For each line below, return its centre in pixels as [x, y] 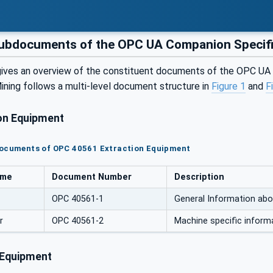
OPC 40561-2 [78, 221]
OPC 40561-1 [78, 199]
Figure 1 [229, 87]
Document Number [92, 177]
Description [199, 177]
